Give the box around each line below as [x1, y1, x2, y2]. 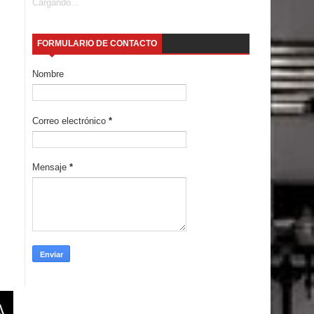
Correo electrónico [32, 115, 109, 126]
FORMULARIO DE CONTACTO [37, 38, 157, 48]
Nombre [32, 69, 64, 80]
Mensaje [32, 162, 69, 173]
